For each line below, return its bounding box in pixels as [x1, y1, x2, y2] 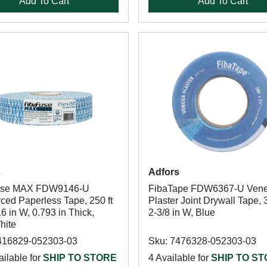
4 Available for [148, 253, 211, 263]
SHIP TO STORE [43, 253, 117, 263]
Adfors [148, 167, 179, 177]
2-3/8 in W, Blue [148, 207, 215, 218]
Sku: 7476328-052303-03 [148, 236, 256, 246]
